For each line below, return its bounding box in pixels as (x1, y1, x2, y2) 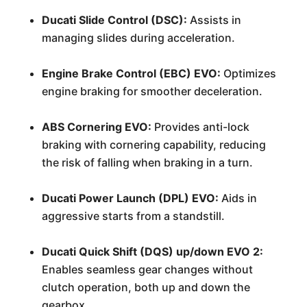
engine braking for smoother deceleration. (41, 84, 262, 98)
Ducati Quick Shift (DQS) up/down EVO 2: (41, 245, 263, 258)
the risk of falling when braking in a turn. (41, 156, 253, 169)
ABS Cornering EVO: (41, 120, 151, 134)
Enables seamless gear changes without (41, 262, 253, 276)
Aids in (218, 191, 257, 205)
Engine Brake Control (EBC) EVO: (41, 66, 221, 80)
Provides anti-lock (151, 120, 249, 134)
